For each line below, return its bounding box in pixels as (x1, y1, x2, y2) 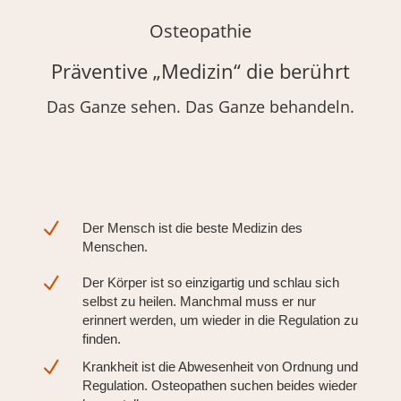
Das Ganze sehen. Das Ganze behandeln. (46, 96, 354, 118)
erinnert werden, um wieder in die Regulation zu (81, 312, 358, 328)
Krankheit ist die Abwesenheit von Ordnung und (81, 359, 358, 375)
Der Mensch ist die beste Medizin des (81, 220, 303, 236)
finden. (81, 331, 121, 347)
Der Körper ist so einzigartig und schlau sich (81, 275, 339, 291)
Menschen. (81, 239, 148, 255)
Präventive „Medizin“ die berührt (50, 57, 350, 85)
